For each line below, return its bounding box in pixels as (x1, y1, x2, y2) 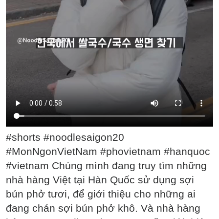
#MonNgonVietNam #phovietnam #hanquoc (6, 145, 210, 157)
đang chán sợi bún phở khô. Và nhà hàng (6, 202, 200, 214)
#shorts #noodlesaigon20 (6, 131, 124, 143)
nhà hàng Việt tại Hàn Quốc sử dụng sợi (6, 174, 194, 185)
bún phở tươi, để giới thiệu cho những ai (6, 188, 196, 199)
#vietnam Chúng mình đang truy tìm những (6, 159, 207, 171)
